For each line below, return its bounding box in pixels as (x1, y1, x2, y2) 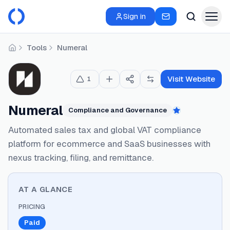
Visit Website (167, 74, 215, 84)
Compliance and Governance (68, 106, 167, 114)
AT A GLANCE (18, 184, 73, 194)
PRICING (18, 202, 46, 211)
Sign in (123, 11, 146, 21)
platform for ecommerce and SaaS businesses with (8, 138, 210, 149)
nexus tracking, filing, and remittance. (8, 152, 154, 163)
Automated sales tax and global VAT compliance (8, 124, 201, 136)
